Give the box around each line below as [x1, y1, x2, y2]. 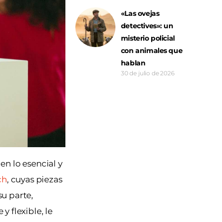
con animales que [120, 46, 183, 55]
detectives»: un [120, 21, 173, 30]
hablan [120, 58, 146, 67]
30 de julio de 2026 [120, 69, 174, 77]
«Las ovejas [120, 8, 160, 18]
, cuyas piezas [6, 174, 62, 185]
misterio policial [120, 33, 175, 43]
